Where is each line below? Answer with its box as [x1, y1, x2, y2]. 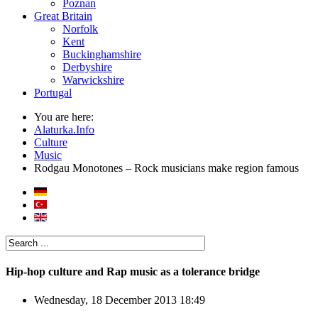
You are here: [34, 111, 99, 123]
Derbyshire [62, 61, 112, 73]
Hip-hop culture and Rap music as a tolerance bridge [6, 265, 260, 278]
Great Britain [34, 10, 92, 22]
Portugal [34, 87, 72, 99]
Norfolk [62, 23, 98, 35]
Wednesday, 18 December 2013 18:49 [34, 293, 205, 306]
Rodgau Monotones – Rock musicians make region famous [34, 162, 299, 174]
